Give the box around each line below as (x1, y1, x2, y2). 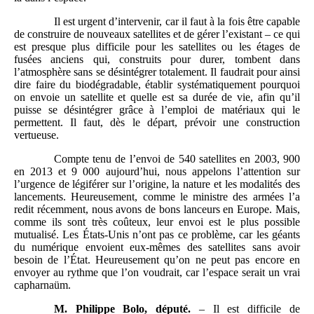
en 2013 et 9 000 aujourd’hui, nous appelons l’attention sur (14, 165, 300, 177)
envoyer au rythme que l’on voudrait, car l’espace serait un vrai (14, 266, 300, 278)
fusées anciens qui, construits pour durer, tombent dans (14, 53, 300, 65)
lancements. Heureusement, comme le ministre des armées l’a (14, 190, 300, 203)
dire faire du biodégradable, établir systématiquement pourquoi (14, 78, 300, 90)
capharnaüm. (14, 278, 71, 291)
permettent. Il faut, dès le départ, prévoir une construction (14, 116, 300, 128)
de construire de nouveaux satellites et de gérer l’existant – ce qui (14, 27, 300, 40)
